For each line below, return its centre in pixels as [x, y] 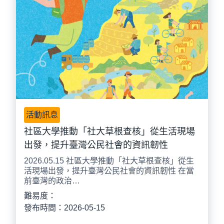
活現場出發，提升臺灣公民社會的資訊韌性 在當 [109, 171]
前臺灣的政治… [52, 181]
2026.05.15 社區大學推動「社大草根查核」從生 [109, 161]
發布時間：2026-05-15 [64, 208]
